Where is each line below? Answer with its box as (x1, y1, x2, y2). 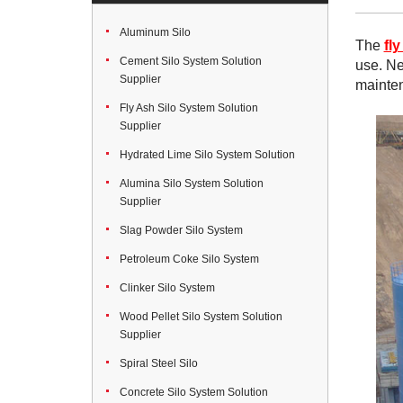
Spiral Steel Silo (120, 357, 198, 370)
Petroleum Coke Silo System (120, 253, 259, 265)
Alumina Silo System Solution (120, 177, 264, 190)
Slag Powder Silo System (120, 224, 243, 237)
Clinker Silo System (120, 282, 215, 294)
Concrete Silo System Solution (120, 386, 268, 399)
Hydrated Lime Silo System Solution (120, 148, 295, 161)
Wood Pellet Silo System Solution (120, 310, 282, 323)
